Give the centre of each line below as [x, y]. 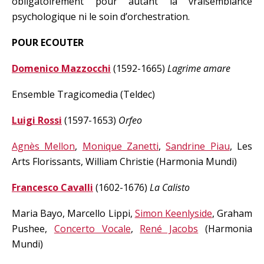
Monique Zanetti [121, 146]
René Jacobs [169, 229]
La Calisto [170, 187]
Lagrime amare [199, 68]
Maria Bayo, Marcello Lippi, [73, 213]
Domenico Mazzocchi [61, 68]
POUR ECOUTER [48, 42]
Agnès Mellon [44, 146]
